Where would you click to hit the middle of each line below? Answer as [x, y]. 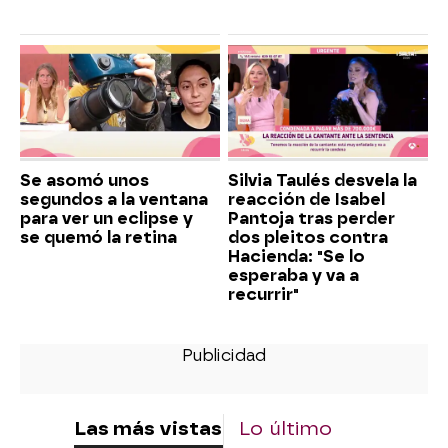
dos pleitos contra [308, 238]
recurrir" [263, 295]
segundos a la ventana [114, 200]
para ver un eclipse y [106, 219]
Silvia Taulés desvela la [322, 181]
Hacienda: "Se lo [296, 257]
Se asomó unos [84, 181]
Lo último [285, 429]
